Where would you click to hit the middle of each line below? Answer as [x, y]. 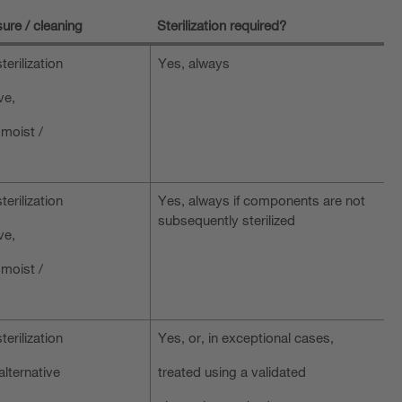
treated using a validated [232, 371]
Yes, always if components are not [262, 200]
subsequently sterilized [227, 219]
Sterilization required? [222, 25]
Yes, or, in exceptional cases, [246, 337]
